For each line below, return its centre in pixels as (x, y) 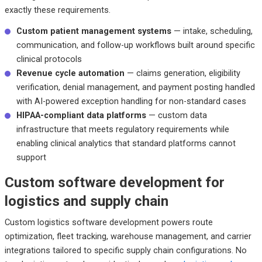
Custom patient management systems (94, 31)
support (31, 157)
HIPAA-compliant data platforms (81, 115)
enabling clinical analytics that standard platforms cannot (126, 143)
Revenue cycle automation (70, 73)
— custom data (176, 115)
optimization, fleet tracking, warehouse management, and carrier (128, 236)
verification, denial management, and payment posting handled (135, 87)
